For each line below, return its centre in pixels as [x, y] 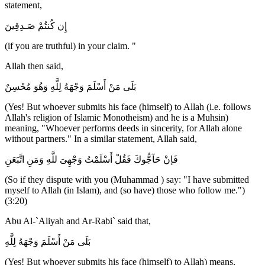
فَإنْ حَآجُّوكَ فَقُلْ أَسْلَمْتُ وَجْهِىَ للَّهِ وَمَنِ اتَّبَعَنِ [91, 160]
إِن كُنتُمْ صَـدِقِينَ [36, 26]
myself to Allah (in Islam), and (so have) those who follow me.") [125, 190]
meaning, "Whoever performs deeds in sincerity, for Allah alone [123, 128]
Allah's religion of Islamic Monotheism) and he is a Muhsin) [117, 118]
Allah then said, [34, 66]
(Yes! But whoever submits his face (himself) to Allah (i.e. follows [128, 107]
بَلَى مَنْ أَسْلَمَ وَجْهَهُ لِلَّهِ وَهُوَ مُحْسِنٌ [70, 87]
